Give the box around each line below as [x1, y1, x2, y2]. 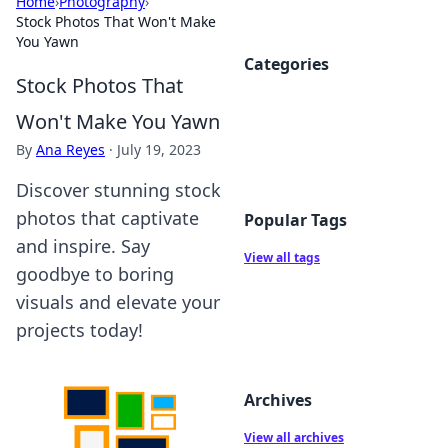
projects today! [16, 318, 143, 342]
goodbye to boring [16, 262, 174, 286]
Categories [244, 53, 329, 75]
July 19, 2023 [117, 140, 201, 159]
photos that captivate [16, 206, 199, 230]
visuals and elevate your [16, 290, 220, 314]
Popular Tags [244, 209, 347, 231]
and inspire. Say [16, 234, 150, 258]
